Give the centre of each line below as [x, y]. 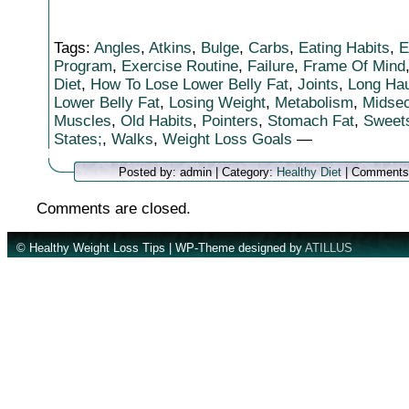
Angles [117, 48]
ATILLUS [329, 248]
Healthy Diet [309, 172]
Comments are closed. [114, 209]
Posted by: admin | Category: [198, 172]
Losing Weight [217, 103]
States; [78, 139]
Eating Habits [344, 48]
